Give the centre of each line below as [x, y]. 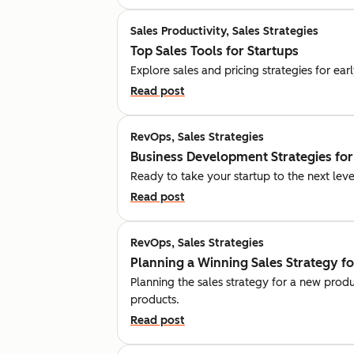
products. [155, 299]
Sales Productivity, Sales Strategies [224, 31]
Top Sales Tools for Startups [215, 51]
